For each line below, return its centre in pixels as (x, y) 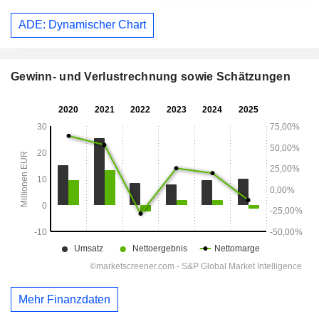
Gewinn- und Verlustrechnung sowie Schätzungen (151, 77)
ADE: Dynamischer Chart (82, 25)
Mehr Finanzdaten (64, 299)
